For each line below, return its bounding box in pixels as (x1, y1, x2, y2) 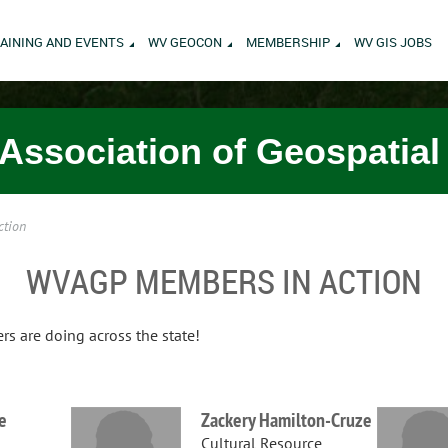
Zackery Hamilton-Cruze (200, 407, 372, 434)
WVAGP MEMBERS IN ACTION (26, 258, 422, 304)
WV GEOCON (148, 33, 222, 51)
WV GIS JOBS (354, 33, 432, 51)
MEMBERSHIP (246, 33, 330, 51)
